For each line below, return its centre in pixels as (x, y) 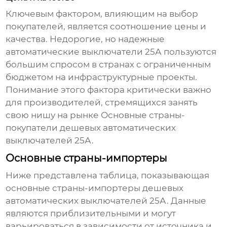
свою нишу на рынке (53, 115)
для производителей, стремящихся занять (102, 103)
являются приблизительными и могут (91, 214)
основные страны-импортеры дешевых (95, 188)
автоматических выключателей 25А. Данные (106, 201)
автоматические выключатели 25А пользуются (111, 52)
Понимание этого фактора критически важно (109, 90)
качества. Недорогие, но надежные (85, 39)
